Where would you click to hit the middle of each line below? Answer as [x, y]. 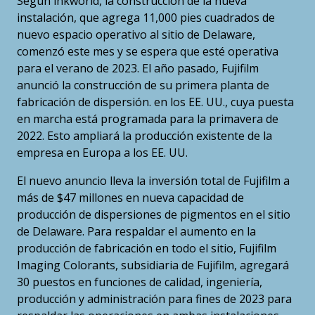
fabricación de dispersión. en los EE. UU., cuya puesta [155, 102]
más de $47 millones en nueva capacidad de [130, 198]
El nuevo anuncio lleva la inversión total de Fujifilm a [153, 181]
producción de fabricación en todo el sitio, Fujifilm [147, 249]
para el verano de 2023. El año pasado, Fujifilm [138, 69]
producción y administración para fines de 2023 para [154, 299]
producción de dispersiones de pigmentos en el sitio [154, 215]
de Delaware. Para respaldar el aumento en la [136, 232]
